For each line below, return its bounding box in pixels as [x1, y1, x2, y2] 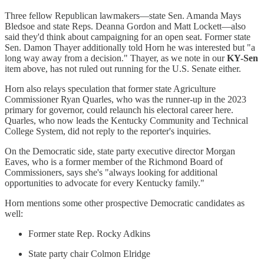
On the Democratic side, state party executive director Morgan [5, 146, 235, 156]
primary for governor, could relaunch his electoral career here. [5, 104, 233, 115]
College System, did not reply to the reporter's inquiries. [5, 126, 211, 136]
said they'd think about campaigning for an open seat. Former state [5, 31, 250, 42]
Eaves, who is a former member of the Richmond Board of [5, 156, 223, 167]
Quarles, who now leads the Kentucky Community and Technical [5, 115, 248, 126]
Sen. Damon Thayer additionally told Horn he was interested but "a [5, 42, 255, 52]
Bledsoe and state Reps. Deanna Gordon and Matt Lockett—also [5, 21, 246, 31]
